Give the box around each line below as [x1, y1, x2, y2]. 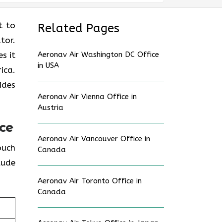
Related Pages [38, 21, 119, 35]
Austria [38, 103, 63, 112]
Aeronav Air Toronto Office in [38, 176, 142, 185]
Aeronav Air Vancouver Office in [38, 134, 150, 143]
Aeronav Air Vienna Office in [38, 92, 137, 101]
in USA [38, 61, 59, 70]
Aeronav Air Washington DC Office [38, 50, 159, 59]
